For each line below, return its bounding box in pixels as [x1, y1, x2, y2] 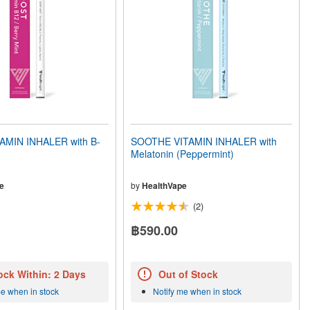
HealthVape [142, 179, 188, 192]
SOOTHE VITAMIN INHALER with [131, 134, 277, 148]
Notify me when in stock [153, 285, 242, 298]
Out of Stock [158, 267, 219, 282]
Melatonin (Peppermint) [131, 147, 235, 161]
